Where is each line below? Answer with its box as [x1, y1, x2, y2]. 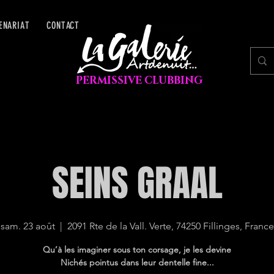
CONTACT [46, 20, 80, 31]
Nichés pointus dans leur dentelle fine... [60, 257, 214, 268]
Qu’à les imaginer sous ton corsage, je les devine [43, 244, 232, 255]
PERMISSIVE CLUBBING [75, 73, 202, 87]
